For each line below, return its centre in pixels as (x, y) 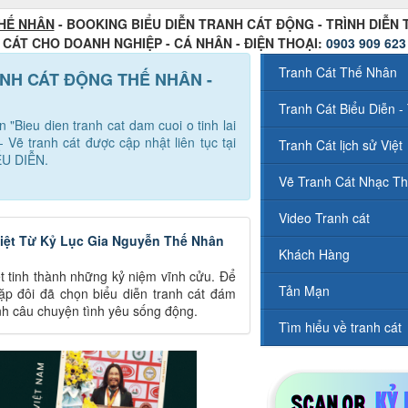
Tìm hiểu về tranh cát (340, 327)
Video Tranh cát (324, 218)
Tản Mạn (304, 291)
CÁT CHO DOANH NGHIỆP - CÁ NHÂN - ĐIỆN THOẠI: (164, 43)
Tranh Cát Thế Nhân (337, 72)
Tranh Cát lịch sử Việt (340, 145)
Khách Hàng (314, 255)
